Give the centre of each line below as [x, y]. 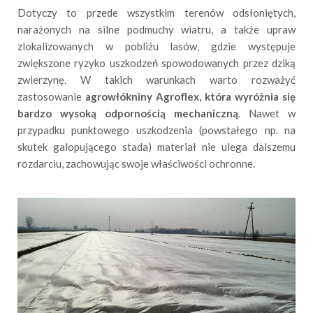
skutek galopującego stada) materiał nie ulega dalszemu [156, 147]
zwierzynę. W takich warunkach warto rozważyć [156, 80]
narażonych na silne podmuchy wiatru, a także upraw [156, 30]
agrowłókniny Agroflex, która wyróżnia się [190, 97]
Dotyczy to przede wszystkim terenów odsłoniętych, [156, 13]
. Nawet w [267, 114]
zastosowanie [51, 97]
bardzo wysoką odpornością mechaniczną [128, 114]
